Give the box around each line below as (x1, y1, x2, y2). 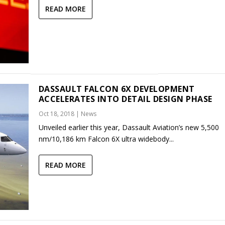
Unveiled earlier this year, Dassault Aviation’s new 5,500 (38, 123, 219, 133)
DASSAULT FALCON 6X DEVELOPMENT (38, 83, 195, 95)
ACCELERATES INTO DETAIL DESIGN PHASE (38, 93, 212, 105)
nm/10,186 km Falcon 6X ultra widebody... (38, 134, 174, 144)
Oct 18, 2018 (38, 109, 74, 119)
